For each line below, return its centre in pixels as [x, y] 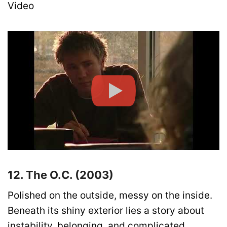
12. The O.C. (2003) [61, 175]
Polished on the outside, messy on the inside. [110, 196]
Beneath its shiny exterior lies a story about [106, 211]
